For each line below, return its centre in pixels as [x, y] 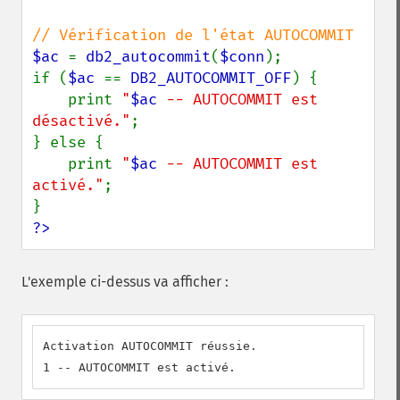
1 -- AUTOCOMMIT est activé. [139, 367]
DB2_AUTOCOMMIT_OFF [211, 78]
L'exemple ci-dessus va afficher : [125, 282]
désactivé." [81, 121]
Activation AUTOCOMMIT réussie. [150, 346]
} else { [68, 142]
